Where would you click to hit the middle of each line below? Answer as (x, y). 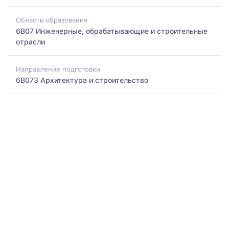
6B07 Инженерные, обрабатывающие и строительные (112, 31)
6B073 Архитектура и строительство (82, 80)
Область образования (52, 20)
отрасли (30, 41)
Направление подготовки (58, 69)
